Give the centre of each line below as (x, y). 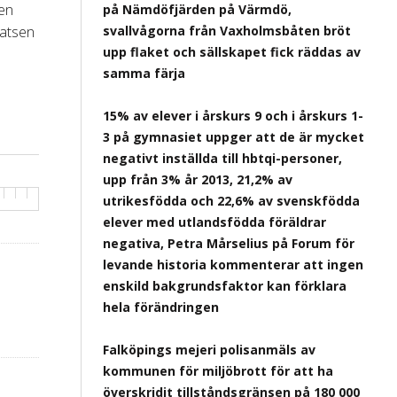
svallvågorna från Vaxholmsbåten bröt (227, 31)
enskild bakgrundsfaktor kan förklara (225, 286)
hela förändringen (161, 307)
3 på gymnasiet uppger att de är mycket (234, 137)
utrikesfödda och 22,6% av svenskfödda (231, 201)
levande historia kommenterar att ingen (233, 265)
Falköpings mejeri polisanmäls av (209, 350)
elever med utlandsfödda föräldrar (214, 222)
